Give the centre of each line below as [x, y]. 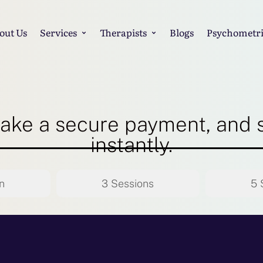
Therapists [123, 32]
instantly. [131, 144]
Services [58, 32]
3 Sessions [128, 183]
